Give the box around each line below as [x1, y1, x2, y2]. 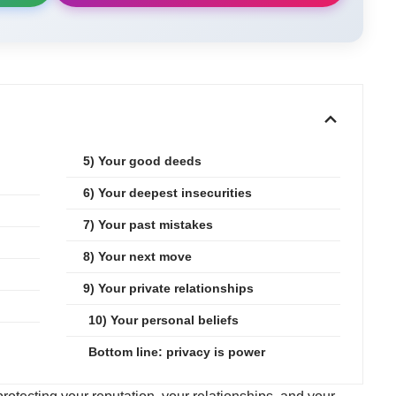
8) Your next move [82, 248, 192, 263]
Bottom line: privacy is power [88, 344, 265, 359]
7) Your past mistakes [82, 217, 213, 232]
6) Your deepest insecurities [82, 185, 252, 200]
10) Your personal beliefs [88, 312, 239, 327]
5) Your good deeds [82, 153, 202, 168]
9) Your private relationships [82, 280, 254, 295]
